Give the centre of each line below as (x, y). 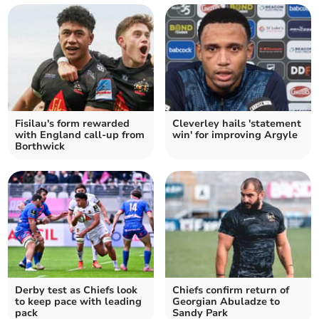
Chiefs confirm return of (231, 291)
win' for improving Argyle (235, 135)
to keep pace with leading (79, 302)
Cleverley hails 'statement (237, 124)
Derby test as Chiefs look (77, 291)
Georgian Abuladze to (226, 302)
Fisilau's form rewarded (73, 124)
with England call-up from (80, 135)
